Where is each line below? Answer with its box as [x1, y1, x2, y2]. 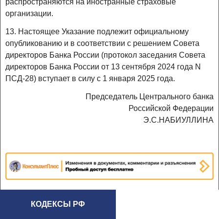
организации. [5, 9, 53, 18]
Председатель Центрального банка [86, 92, 214, 101]
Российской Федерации [129, 104, 214, 113]
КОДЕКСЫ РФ [31, 200, 85, 209]
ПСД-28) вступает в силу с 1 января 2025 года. [5, 74, 175, 83]
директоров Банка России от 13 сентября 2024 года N [5, 62, 201, 71]
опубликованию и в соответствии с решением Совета [5, 39, 199, 47]
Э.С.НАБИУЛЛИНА [143, 116, 214, 125]
